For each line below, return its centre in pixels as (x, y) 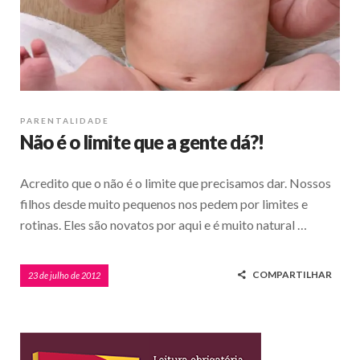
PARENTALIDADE (65, 120)
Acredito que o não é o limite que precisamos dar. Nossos (176, 182)
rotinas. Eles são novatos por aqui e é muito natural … (164, 224)
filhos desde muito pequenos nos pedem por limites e (164, 203)
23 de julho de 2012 (64, 275)
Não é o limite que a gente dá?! (142, 141)
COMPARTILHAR (292, 274)
